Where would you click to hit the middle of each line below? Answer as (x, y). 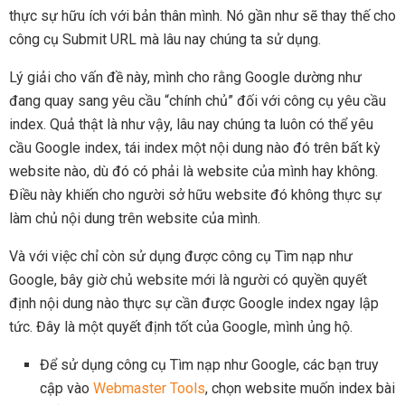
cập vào (67, 388)
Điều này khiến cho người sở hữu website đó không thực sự (195, 194)
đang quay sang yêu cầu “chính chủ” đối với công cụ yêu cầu (198, 100)
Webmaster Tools (150, 388)
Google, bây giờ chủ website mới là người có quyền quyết (188, 279)
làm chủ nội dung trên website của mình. (135, 218)
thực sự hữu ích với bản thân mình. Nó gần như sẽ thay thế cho (202, 15)
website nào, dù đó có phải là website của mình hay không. (193, 171)
